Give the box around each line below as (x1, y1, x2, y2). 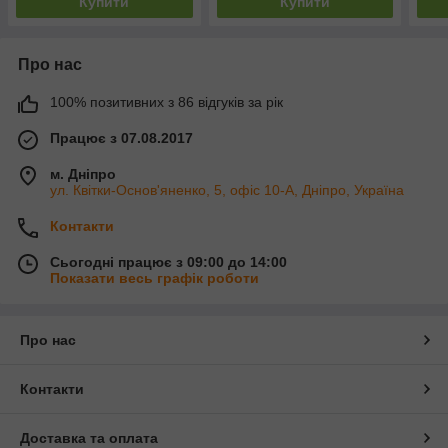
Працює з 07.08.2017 (50, 130, 193, 147)
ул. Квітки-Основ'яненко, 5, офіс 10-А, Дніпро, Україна (50, 182, 404, 199)
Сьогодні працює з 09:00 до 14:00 (50, 254, 287, 271)
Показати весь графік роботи (50, 270, 259, 287)
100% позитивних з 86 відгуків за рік (50, 94, 283, 111)
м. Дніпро (50, 166, 116, 183)
